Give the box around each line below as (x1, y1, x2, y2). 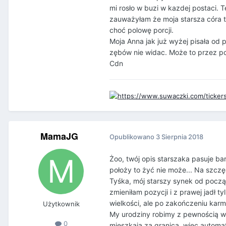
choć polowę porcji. (109, 26, 174, 35)
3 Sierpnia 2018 (156, 133, 203, 141)
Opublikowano (109, 133, 156, 141)
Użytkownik (42, 199, 80, 208)
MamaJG (40, 129, 78, 143)
